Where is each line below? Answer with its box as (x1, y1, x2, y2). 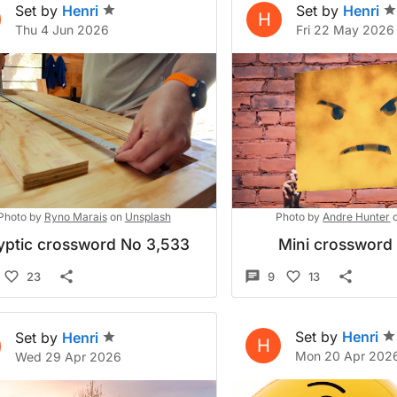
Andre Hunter (323, 210, 391, 223)
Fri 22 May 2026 (296, 22, 395, 37)
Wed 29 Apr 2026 (15, 349, 121, 364)
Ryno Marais (43, 210, 107, 223)
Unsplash (124, 210, 171, 223)
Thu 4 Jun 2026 (15, 22, 109, 37)
